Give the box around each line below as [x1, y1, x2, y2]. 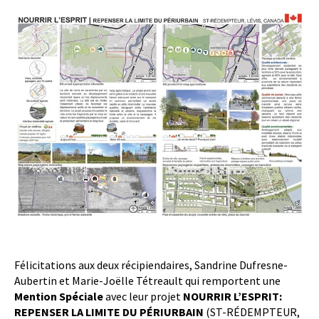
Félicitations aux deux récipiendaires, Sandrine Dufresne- [14, 257, 288, 272]
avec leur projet [103, 288, 183, 303]
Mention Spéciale [14, 288, 103, 303]
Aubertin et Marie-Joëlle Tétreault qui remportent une [14, 273, 281, 288]
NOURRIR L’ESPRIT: [183, 288, 282, 303]
